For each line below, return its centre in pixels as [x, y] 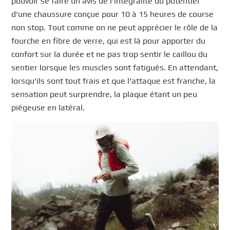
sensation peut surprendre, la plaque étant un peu [104, 94]
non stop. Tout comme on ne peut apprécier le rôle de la [115, 28]
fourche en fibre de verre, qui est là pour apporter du [109, 41]
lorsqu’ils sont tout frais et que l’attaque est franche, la [114, 81]
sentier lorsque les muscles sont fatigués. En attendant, [115, 68]
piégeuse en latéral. [48, 108]
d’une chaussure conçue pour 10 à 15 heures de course [113, 14]
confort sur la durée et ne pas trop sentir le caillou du [110, 54]
